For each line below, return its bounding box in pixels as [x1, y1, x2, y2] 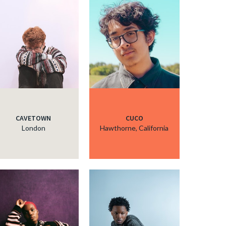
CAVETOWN [16, 114, 51, 123]
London [21, 124, 45, 133]
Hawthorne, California [100, 124, 169, 133]
